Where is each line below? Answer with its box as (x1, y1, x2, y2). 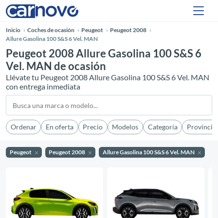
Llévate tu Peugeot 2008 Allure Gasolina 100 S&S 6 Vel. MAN (6, 73, 209, 82)
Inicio (6, 26, 20, 34)
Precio (83, 123, 103, 131)
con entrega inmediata (6, 82, 80, 91)
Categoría (147, 123, 178, 131)
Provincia (186, 123, 216, 131)
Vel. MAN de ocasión (6, 59, 106, 73)
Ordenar (10, 123, 36, 131)
